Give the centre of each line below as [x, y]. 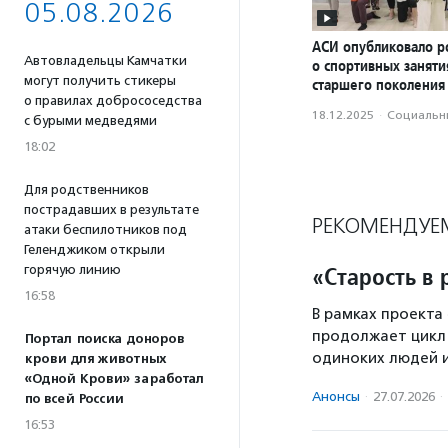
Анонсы [336, 397]
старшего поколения [378, 85]
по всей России [73, 399]
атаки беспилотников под [105, 229]
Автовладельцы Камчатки [105, 60]
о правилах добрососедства [113, 100]
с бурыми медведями [90, 120]
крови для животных [95, 359]
